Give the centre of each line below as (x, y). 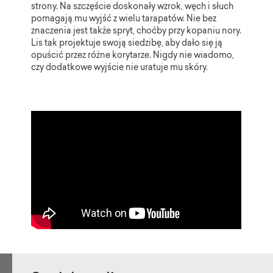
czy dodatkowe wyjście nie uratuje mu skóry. (120, 68)
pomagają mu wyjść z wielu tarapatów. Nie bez (124, 19)
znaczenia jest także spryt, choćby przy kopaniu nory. (136, 32)
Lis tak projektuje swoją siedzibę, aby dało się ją (127, 44)
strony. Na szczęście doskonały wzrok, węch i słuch (133, 7)
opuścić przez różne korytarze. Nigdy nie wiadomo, (133, 56)
